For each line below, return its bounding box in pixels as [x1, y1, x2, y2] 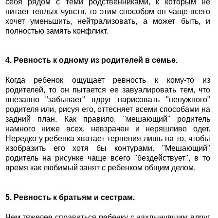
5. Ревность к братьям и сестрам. [5, 193, 135, 202]
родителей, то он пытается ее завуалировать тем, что [5, 86, 211, 94]
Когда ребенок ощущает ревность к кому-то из [5, 76, 211, 85]
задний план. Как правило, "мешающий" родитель [5, 115, 211, 124]
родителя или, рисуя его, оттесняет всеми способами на [5, 105, 211, 114]
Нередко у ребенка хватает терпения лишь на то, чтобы [5, 134, 211, 143]
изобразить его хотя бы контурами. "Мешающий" [5, 144, 211, 153]
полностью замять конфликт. [5, 26, 108, 35]
